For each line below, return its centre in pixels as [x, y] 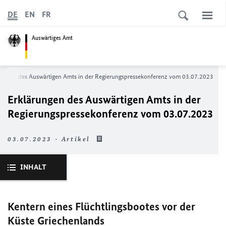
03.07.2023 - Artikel [50, 139]
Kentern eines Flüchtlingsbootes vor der [101, 207]
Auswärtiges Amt [52, 38]
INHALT [33, 167]
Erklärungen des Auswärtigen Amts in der [104, 100]
